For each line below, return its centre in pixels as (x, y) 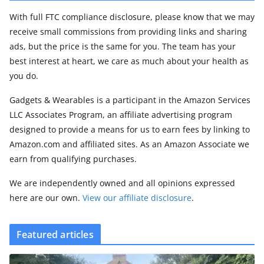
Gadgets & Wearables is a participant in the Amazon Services (130, 100)
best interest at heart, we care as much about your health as (129, 61)
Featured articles (55, 235)
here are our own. (46, 198)
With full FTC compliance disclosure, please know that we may (132, 17)
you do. (24, 76)
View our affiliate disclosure (137, 198)
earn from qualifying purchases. (73, 159)
